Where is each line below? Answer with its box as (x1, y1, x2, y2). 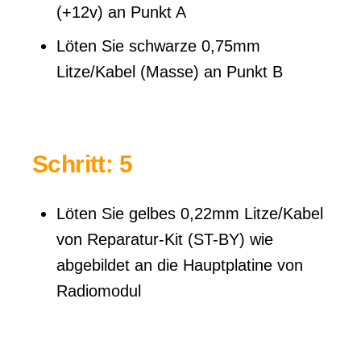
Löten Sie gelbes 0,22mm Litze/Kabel (56, 205, 323, 222)
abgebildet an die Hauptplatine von (56, 256, 303, 274)
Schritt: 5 (32, 151, 132, 177)
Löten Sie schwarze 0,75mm (56, 37, 260, 55)
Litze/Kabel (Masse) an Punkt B (56, 63, 283, 81)
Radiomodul (56, 282, 141, 300)
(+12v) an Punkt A (56, 3, 186, 21)
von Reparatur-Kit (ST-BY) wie (56, 230, 273, 248)
